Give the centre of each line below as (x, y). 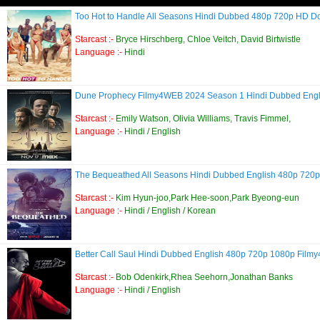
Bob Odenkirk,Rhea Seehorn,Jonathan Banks (204, 277)
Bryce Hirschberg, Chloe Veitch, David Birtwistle (208, 39)
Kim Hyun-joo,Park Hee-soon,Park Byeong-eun (207, 197)
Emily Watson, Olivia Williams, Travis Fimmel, (203, 118)
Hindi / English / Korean (170, 210)
